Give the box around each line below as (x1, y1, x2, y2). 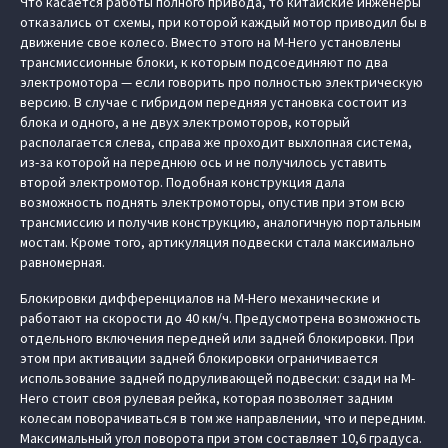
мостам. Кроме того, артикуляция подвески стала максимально (20, 233, 415, 251)
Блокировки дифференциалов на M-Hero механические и (20, 289, 380, 307)
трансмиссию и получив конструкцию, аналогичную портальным (20, 213, 421, 231)
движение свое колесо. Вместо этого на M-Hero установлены (20, 33, 401, 51)
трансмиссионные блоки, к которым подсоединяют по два (20, 53, 388, 71)
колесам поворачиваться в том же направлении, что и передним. (20, 409, 426, 427)
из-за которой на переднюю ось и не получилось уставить (20, 153, 387, 171)
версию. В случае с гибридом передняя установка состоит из (20, 93, 407, 111)
